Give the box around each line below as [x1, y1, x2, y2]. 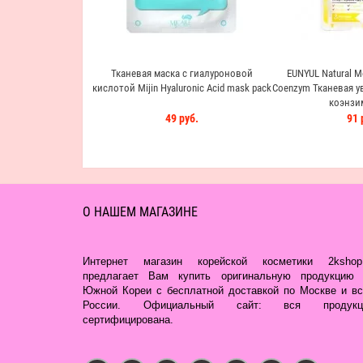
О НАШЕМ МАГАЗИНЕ [83, 204, 198, 220]
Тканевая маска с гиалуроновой [110, 67, 253, 79]
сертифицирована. [83, 314, 173, 326]
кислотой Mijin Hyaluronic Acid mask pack [92, 82, 271, 94]
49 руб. [164, 112, 199, 125]
